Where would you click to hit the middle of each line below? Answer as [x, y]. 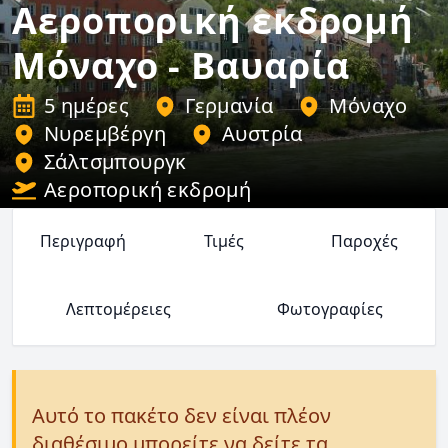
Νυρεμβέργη [105, 133]
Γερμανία [229, 105]
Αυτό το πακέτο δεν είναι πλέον [181, 415]
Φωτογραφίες [329, 309]
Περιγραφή [83, 241]
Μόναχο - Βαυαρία [181, 65]
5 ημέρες [87, 105]
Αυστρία [262, 133]
